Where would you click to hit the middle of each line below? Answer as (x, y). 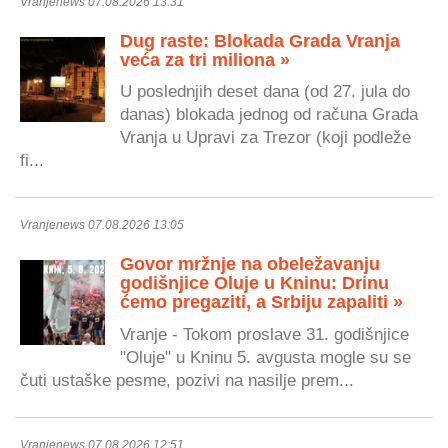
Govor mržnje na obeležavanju (250, 264)
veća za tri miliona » (205, 59)
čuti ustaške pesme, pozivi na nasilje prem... (187, 379)
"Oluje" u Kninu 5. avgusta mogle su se (265, 356)
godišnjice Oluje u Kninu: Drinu (254, 283)
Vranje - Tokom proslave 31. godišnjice (264, 333)
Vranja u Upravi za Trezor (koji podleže (265, 137)
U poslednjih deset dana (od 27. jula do (265, 91)
